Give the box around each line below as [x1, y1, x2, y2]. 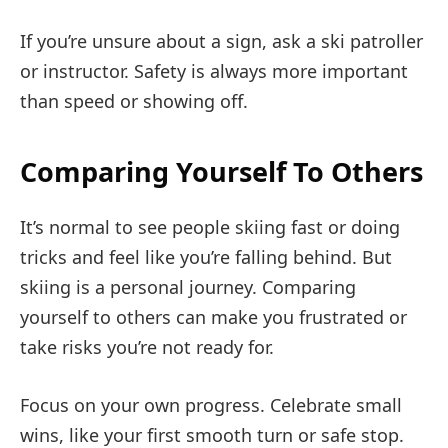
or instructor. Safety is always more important [20, 58, 408, 83]
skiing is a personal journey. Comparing [20, 275, 356, 300]
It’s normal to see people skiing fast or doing [20, 215, 400, 240]
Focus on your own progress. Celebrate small [20, 393, 402, 418]
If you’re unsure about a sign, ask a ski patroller [20, 28, 423, 53]
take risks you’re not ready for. [20, 335, 274, 360]
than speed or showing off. [20, 88, 248, 113]
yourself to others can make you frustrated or [20, 305, 407, 330]
